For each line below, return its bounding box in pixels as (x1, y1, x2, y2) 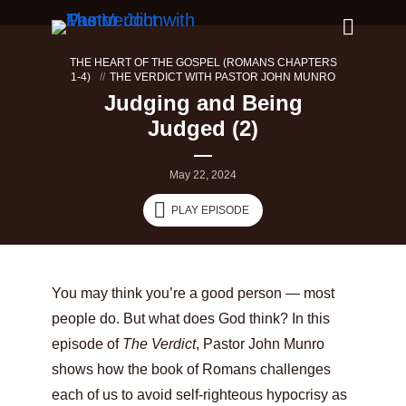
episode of (52, 336, 122, 352)
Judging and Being (103, 91, 303, 115)
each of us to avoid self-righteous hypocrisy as (52, 387, 347, 402)
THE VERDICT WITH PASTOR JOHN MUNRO (110, 71, 335, 83)
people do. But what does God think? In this (52, 311, 330, 326)
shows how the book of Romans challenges (52, 362, 331, 377)
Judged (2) (148, 116, 258, 140)
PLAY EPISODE (171, 204, 249, 217)
